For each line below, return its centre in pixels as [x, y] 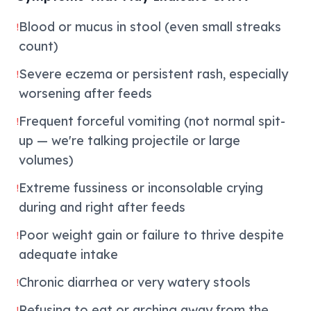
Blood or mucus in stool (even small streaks [150, 27]
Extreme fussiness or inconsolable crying [141, 188]
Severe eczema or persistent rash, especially [153, 74]
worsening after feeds [85, 93]
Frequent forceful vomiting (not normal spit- [152, 121]
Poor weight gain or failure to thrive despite [151, 235]
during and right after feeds [102, 207]
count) [39, 46]
